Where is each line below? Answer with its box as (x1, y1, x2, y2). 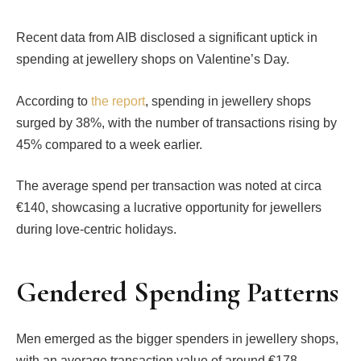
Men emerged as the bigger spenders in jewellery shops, (16, 331, 338, 346)
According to (16, 93, 91, 108)
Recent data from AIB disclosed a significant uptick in (16, 31, 317, 44)
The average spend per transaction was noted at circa (16, 179, 322, 193)
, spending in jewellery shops (145, 93, 311, 108)
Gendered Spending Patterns (16, 275, 338, 309)
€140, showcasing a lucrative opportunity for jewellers (16, 201, 322, 215)
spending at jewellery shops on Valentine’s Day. (16, 52, 289, 66)
